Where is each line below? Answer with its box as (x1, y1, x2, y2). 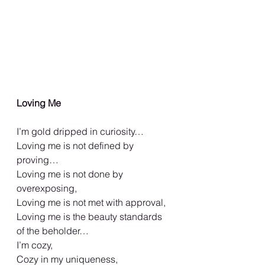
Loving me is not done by (17, 168, 125, 180)
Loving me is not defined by (17, 140, 136, 152)
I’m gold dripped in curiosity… (17, 125, 144, 138)
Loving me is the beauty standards (17, 211, 164, 223)
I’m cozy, (17, 239, 53, 251)
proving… (17, 154, 59, 166)
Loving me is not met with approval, (17, 196, 166, 209)
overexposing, (17, 182, 77, 195)
